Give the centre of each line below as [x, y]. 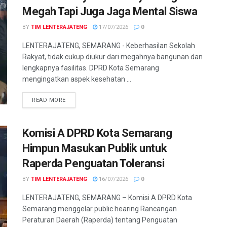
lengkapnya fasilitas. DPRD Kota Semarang [91, 68]
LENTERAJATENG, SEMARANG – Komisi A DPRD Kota [107, 198]
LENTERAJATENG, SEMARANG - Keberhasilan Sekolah [109, 46]
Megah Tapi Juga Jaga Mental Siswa [110, 12]
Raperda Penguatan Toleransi [93, 164]
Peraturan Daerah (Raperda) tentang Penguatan [100, 220]
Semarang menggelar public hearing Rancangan [100, 209]
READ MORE [49, 100]
